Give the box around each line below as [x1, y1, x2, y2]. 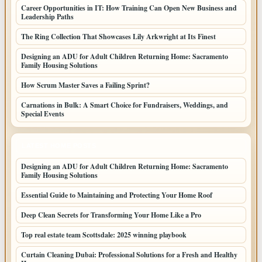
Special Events [21, 109, 64, 119]
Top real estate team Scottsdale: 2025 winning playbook [21, 230, 187, 240]
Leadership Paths [21, 12, 74, 22]
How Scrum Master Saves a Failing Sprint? [21, 80, 150, 91]
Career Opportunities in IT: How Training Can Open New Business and [21, 3, 237, 13]
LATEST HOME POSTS [22, 142, 96, 150]
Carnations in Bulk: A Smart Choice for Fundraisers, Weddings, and [21, 100, 228, 111]
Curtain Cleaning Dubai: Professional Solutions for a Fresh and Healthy [21, 250, 237, 260]
